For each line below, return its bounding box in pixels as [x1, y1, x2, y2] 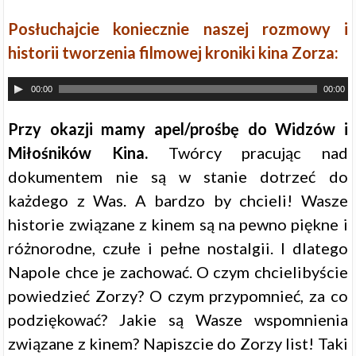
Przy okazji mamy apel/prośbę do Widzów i [8, 119, 348, 139]
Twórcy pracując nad [148, 143, 348, 163]
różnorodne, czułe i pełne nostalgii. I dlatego [8, 238, 348, 258]
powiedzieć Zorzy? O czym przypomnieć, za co [8, 286, 348, 306]
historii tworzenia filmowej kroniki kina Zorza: [8, 43, 339, 63]
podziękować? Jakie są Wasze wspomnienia [8, 310, 348, 330]
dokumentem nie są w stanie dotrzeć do [8, 167, 348, 187]
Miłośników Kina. [8, 143, 148, 163]
